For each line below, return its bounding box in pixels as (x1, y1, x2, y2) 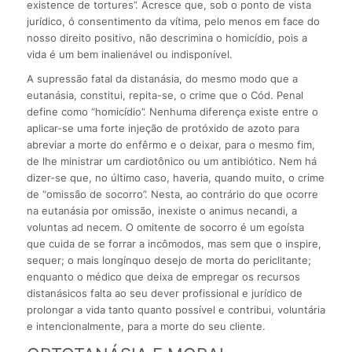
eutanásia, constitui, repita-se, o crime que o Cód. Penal (26, 89, 303, 102)
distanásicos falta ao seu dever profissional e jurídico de (26, 287, 302, 300)
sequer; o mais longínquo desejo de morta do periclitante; (26, 254, 311, 267)
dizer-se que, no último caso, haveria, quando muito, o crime (26, 171, 324, 185)
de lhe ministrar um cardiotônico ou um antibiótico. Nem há (26, 155, 317, 168)
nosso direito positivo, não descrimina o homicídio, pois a (26, 31, 307, 45)
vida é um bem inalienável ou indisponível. (26, 48, 233, 61)
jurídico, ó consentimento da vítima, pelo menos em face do (26, 15, 320, 28)
